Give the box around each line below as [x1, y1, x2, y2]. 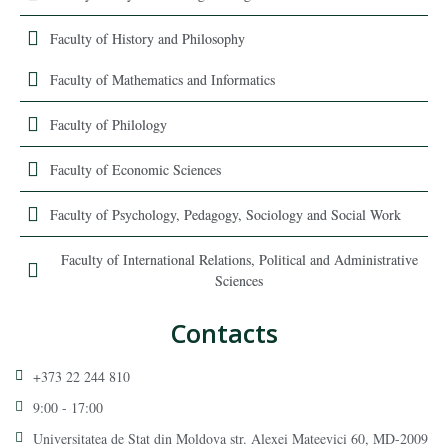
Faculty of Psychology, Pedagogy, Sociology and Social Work [50, 204, 401, 224]
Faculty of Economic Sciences [50, 159, 221, 179]
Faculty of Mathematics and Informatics [50, 69, 275, 89]
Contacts [170, 315, 278, 350]
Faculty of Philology [50, 114, 167, 134]
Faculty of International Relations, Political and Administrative [60, 249, 418, 269]
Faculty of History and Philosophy [50, 28, 245, 48]
